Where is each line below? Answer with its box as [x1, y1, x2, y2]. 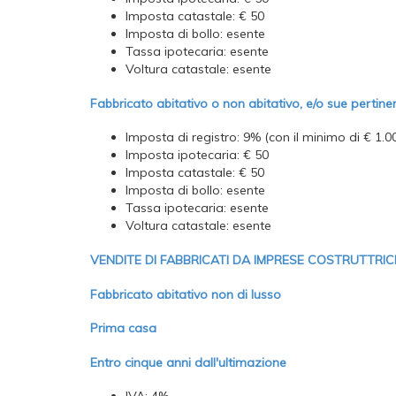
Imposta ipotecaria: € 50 [126, 147, 269, 164]
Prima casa [90, 320, 156, 337]
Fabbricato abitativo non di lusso [90, 286, 281, 302]
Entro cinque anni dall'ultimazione [90, 354, 286, 370]
